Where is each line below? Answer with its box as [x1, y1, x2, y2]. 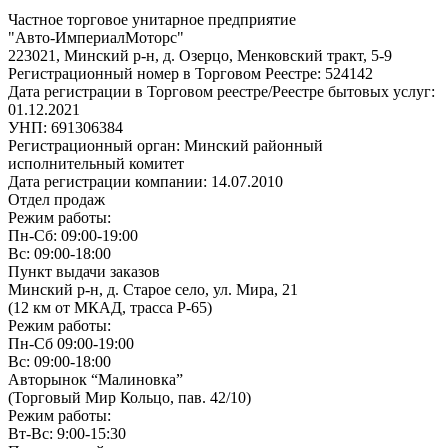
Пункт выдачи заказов [8, 263, 160, 281]
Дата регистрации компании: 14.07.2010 [8, 173, 283, 191]
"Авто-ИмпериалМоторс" [8, 29, 184, 47]
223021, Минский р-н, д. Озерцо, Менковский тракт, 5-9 [8, 47, 392, 65]
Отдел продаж [8, 191, 105, 209]
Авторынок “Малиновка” [8, 371, 183, 389]
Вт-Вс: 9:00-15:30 [8, 425, 126, 443]
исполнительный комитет [8, 155, 184, 173]
